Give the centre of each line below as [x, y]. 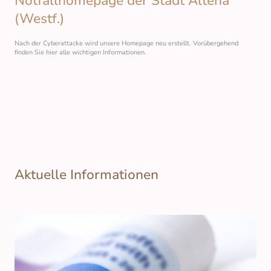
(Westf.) [39, 18]
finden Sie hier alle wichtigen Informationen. [80, 53]
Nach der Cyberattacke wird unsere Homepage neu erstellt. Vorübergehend [126, 44]
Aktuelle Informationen [87, 175]
